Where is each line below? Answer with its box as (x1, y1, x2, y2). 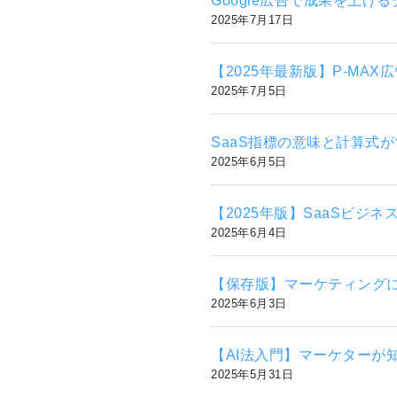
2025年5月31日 (211, 367, 293, 381)
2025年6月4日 (211, 225, 287, 239)
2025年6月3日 (211, 296, 287, 310)
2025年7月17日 (211, 12, 293, 27)
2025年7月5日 (211, 83, 287, 97)
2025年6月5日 (211, 154, 287, 168)
